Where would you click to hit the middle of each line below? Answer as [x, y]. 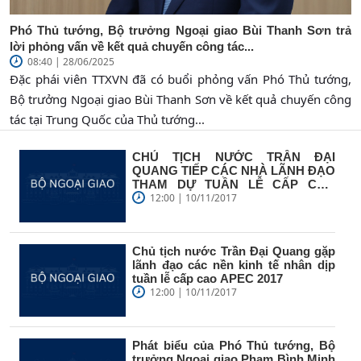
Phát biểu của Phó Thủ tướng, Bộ [234, 345]
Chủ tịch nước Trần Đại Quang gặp [234, 251]
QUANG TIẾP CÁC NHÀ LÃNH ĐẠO [234, 170]
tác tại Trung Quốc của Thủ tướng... [107, 119]
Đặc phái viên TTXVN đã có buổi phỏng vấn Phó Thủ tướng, [180, 79]
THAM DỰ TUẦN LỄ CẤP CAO [234, 184]
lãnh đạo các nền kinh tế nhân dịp [234, 264]
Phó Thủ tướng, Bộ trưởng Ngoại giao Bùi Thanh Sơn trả [180, 30]
